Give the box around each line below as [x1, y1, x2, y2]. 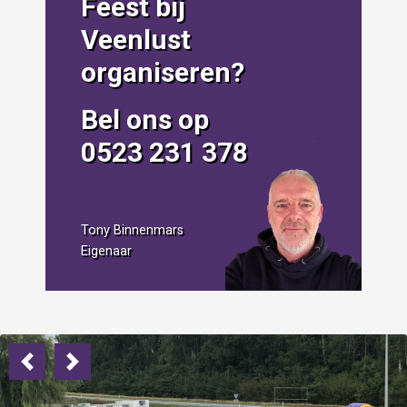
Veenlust [80, 24, 191, 56]
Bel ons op [80, 104, 209, 136]
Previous [25, 362, 77, 379]
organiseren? [80, 56, 244, 89]
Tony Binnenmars [80, 223, 184, 239]
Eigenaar [80, 243, 132, 260]
